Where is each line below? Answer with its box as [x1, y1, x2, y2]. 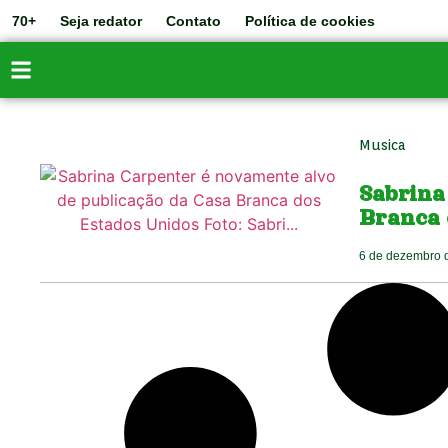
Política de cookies [245, 13, 375, 29]
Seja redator [60, 13, 142, 29]
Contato [166, 13, 221, 29]
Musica [358, 137, 406, 153]
